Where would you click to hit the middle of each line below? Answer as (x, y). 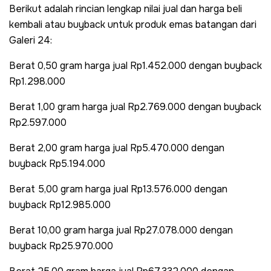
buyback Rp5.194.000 (57, 163)
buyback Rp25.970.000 (61, 246)
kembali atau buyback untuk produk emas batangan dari (133, 24)
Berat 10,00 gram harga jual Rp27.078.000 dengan (121, 230)
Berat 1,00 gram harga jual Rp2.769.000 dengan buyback (135, 106)
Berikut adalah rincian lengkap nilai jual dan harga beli (126, 8)
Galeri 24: (31, 40)
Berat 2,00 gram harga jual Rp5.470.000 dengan (117, 148)
